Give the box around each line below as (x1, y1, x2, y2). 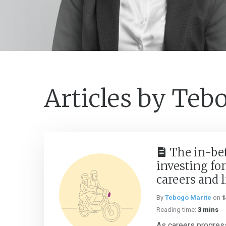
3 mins (198, 206, 218, 213)
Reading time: (156, 206, 196, 213)
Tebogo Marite (165, 194, 211, 201)
